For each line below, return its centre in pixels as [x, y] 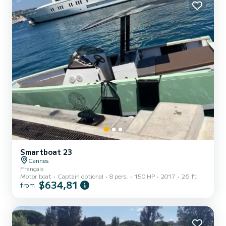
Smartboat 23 [46, 152]
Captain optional [80, 176]
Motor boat [36, 176]
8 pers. [119, 176]
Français [32, 168]
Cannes [38, 160]
